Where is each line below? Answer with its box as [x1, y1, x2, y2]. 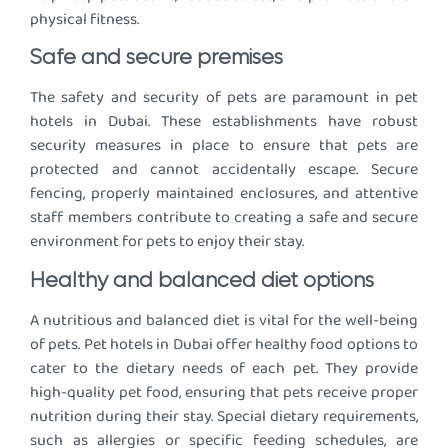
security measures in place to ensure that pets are [30, 133, 418, 159]
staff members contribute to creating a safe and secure [30, 205, 418, 231]
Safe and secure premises [30, 45, 283, 72]
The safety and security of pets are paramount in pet [30, 85, 418, 111]
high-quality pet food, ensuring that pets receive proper [30, 379, 418, 405]
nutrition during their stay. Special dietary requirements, [30, 403, 418, 429]
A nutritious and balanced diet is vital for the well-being [30, 307, 418, 333]
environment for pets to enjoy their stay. [30, 229, 304, 255]
